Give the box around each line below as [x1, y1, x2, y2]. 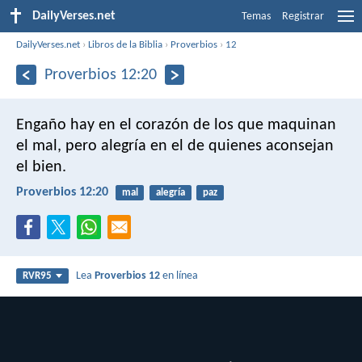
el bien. [16, 158, 66, 175]
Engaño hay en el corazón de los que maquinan [16, 116, 336, 133]
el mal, [16, 137, 61, 154]
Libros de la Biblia [88, 39, 163, 50]
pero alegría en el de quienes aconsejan [61, 137, 334, 154]
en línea [160, 270, 199, 283]
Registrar [282, 11, 324, 23]
